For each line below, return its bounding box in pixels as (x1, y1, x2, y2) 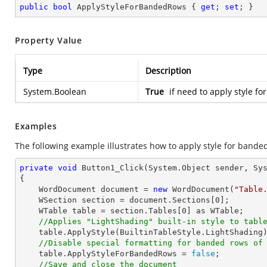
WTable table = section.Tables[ (39, 206, 182, 215)
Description (145, 65, 191, 76)
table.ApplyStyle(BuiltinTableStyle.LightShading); (20, 228, 39, 237)
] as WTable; (187, 206, 244, 215)
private (20, 163, 53, 172)
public (20, 2, 48, 11)
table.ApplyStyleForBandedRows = (39, 249, 191, 258)
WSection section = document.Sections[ (39, 195, 215, 204)
